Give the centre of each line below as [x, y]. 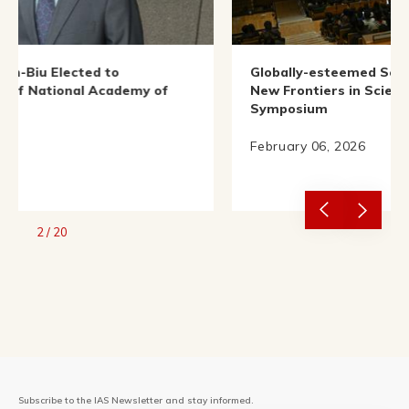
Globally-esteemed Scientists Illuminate [264, 66]
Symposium [169, 103]
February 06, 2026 [188, 140]
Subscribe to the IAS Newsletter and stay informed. [136, 394]
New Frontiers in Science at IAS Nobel [257, 84]
